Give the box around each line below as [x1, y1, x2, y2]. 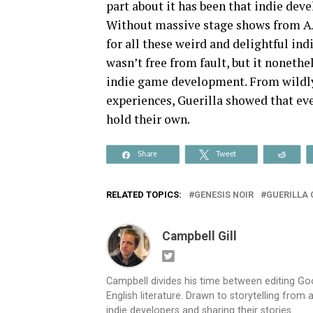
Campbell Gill [162, 229, 237, 243]
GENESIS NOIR [194, 189, 254, 200]
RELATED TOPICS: [106, 189, 182, 200]
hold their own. [106, 111, 190, 127]
